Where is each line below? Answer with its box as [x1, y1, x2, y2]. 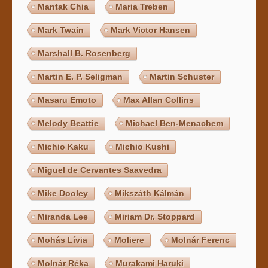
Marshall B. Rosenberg [38, 48, 131, 59]
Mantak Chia [38, 2, 89, 12]
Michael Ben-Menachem [126, 118, 224, 129]
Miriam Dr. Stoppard [115, 212, 196, 222]
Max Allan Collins [123, 95, 194, 105]
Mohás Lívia [38, 235, 88, 245]
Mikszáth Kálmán [115, 188, 185, 199]
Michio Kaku [38, 142, 89, 152]
